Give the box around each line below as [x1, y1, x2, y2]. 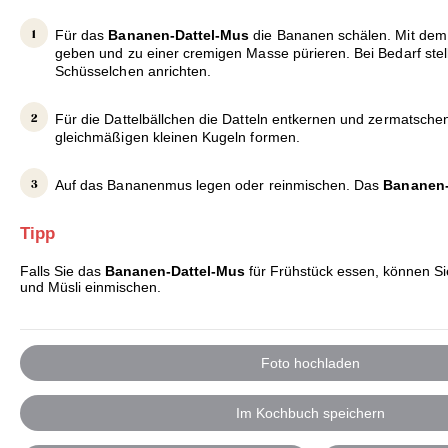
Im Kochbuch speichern [235, 405, 385, 422]
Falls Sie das [20, 263, 105, 280]
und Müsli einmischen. [20, 279, 161, 296]
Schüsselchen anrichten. [55, 63, 212, 80]
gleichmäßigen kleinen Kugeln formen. [55, 129, 300, 146]
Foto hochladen [260, 354, 360, 371]
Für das [55, 27, 105, 44]
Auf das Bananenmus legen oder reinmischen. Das [55, 177, 380, 194]
